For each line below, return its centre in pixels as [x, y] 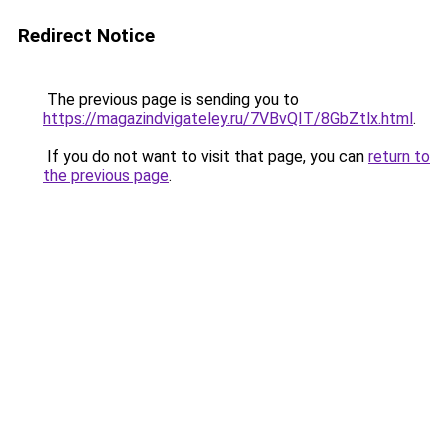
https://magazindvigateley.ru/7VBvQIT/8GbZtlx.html [228, 118]
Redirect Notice [86, 35]
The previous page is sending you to [171, 99]
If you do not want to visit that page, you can [205, 156]
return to [399, 156]
